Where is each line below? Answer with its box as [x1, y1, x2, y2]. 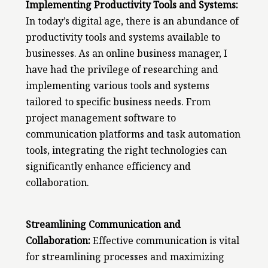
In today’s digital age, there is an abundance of [25, 15, 239, 32]
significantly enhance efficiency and [25, 160, 191, 177]
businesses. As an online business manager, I [25, 47, 227, 64]
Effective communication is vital [90, 234, 239, 251]
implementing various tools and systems [25, 80, 209, 96]
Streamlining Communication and [25, 218, 181, 234]
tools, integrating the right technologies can [25, 144, 227, 161]
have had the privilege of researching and [25, 63, 218, 80]
